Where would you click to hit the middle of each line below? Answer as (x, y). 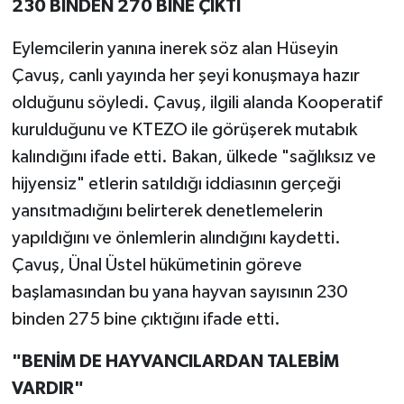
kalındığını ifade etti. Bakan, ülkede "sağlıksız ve (193, 157)
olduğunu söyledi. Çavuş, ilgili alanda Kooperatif (197, 103)
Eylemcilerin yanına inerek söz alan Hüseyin (174, 49)
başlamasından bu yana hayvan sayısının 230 (179, 293)
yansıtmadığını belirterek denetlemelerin (167, 211)
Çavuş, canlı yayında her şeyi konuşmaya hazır (185, 76)
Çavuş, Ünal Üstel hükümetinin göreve (156, 266)
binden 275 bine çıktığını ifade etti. (146, 320)
